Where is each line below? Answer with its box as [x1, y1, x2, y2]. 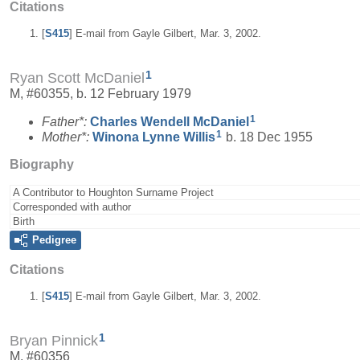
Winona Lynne [92, 129, 183, 144]
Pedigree [32, 233, 76, 246]
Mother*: [42, 129, 92, 144]
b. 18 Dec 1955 [223, 129, 313, 144]
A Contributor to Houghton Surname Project [13, 186, 214, 198]
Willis [183, 129, 215, 144]
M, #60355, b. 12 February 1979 [10, 87, 191, 101]
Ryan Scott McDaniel [10, 70, 145, 87]
